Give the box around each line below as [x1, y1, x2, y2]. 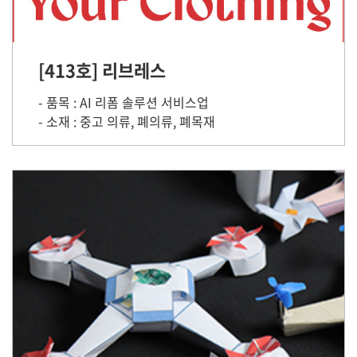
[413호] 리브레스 [38, 57, 166, 83]
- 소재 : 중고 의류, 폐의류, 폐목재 [38, 112, 215, 131]
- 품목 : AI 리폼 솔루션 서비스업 [38, 92, 209, 112]
